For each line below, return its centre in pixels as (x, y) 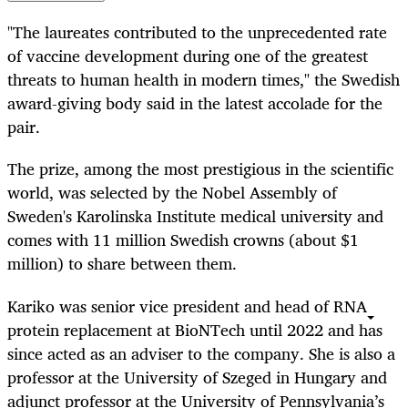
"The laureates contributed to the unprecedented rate (197, 32)
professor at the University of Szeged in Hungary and (197, 377)
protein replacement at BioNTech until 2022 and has (195, 329)
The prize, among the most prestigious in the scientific (200, 169)
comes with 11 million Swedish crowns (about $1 (183, 240)
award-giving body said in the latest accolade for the (195, 103)
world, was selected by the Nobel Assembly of (172, 193)
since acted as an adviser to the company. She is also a (201, 353)
